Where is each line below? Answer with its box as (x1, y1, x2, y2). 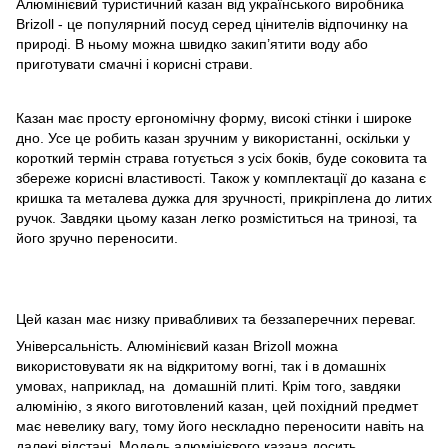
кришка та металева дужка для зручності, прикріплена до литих (16, 189, 432, 206)
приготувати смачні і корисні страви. (16, 55, 257, 72)
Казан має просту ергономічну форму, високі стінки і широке (16, 109, 412, 126)
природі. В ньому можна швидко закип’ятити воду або (16, 35, 368, 52)
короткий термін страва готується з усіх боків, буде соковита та (16, 149, 427, 166)
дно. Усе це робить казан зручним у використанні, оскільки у (16, 129, 410, 146)
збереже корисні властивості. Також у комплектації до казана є (16, 169, 426, 186)
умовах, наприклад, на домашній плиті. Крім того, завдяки (16, 377, 401, 394)
